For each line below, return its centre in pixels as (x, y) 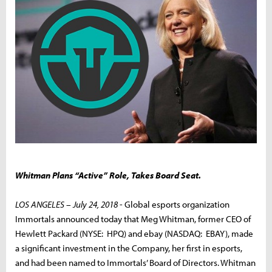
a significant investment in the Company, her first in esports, (129, 248)
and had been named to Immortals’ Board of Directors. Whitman (135, 262)
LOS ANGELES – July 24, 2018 (66, 204)
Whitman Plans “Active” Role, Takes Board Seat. (108, 175)
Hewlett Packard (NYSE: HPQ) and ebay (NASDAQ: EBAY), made (134, 233)
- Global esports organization (174, 204)
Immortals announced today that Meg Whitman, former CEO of (133, 219)
